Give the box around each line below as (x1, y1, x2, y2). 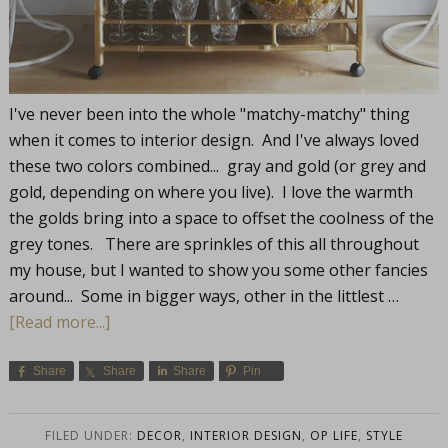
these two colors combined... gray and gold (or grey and (8, 155, 426, 178)
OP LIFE (310, 427, 358, 445)
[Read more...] (8, 311, 110, 334)
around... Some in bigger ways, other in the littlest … (8, 285, 399, 308)
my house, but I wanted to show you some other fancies (8, 259, 428, 282)
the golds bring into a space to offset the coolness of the (8, 207, 434, 230)
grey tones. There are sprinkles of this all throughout (8, 233, 419, 256)
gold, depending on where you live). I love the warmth (8, 181, 413, 204)
